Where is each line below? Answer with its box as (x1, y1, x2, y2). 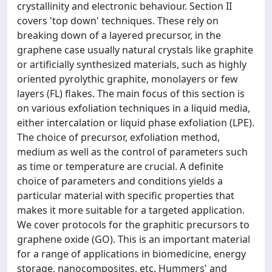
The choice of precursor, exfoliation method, (17, 131, 220, 144)
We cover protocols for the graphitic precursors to (17, 218, 250, 231)
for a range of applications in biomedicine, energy (17, 247, 246, 260)
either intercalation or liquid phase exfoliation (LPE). (17, 116, 254, 129)
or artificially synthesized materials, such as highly (17, 58, 246, 71)
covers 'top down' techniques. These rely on (17, 14, 219, 27)
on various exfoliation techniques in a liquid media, (17, 101, 250, 115)
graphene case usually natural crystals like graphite (17, 43, 253, 56)
